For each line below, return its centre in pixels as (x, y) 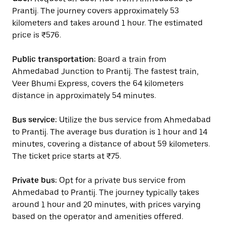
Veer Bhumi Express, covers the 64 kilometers (98, 83)
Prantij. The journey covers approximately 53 (96, 11)
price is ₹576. (37, 35)
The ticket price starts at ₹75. (67, 156)
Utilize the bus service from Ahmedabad (134, 120)
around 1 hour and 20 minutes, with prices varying (106, 205)
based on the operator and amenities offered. (98, 217)
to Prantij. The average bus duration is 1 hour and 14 (110, 132)
